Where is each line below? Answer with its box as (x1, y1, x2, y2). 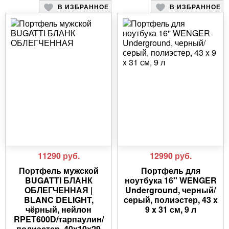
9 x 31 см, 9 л (145, 203, 196, 216)
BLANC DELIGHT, (24, 194, 94, 206)
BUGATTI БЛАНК (25, 174, 93, 187)
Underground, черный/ (125, 184, 216, 196)
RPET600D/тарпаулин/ (13, 213, 104, 225)
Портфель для (141, 165, 200, 177)
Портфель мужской (18, 165, 99, 177)
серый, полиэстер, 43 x (123, 194, 218, 206)
